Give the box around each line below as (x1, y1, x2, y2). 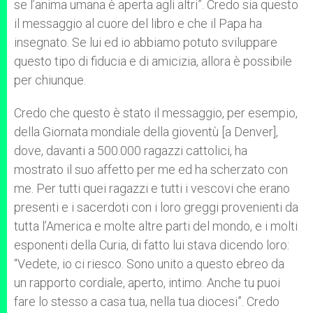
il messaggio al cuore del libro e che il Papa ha (14, 16, 262, 31)
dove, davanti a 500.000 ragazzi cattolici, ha (14, 143, 247, 158)
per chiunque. (14, 73, 86, 87)
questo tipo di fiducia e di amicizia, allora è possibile (14, 54, 292, 68)
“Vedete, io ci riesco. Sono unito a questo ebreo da (14, 256, 284, 271)
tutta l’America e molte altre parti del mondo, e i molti (14, 219, 298, 233)
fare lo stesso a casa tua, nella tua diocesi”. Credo (14, 294, 279, 309)
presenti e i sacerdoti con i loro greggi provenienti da (14, 200, 298, 214)
